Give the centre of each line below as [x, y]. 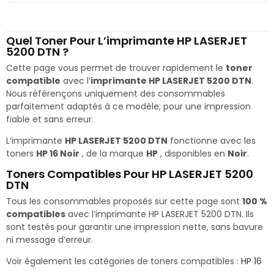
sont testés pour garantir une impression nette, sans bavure [135, 227]
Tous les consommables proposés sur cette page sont [124, 201]
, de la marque [113, 153]
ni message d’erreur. [50, 239]
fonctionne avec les [212, 140]
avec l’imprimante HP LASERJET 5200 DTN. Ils [160, 214]
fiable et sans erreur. [50, 119]
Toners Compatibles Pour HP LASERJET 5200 [130, 174]
